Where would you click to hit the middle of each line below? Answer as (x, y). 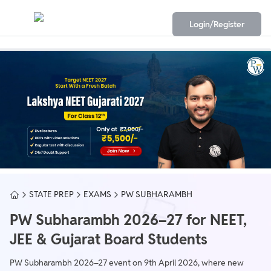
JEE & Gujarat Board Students (109, 240)
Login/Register (217, 24)
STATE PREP (51, 194)
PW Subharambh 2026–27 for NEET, (128, 220)
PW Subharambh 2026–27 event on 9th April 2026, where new (127, 263)
